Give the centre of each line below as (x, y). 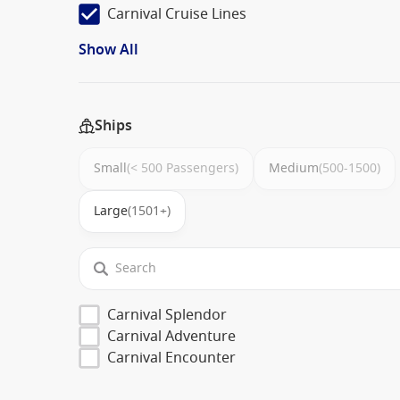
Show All (108, 50)
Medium (294, 168)
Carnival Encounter (171, 358)
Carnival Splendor (167, 315)
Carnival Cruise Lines (177, 14)
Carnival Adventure (171, 336)
